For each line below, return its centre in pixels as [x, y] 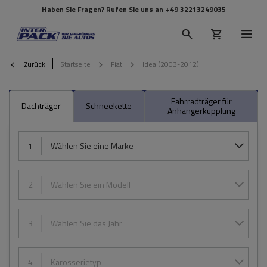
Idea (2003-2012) [171, 64]
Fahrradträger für [201, 101]
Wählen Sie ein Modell [91, 184]
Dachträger [41, 106]
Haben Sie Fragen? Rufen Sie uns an [103, 9]
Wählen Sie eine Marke [92, 146]
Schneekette [109, 106]
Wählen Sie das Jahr [86, 223]
